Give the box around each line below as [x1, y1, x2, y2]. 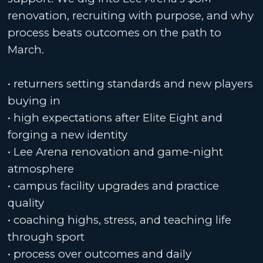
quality [8, 195, 45, 210]
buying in [8, 93, 61, 107]
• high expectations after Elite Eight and [8, 110, 223, 124]
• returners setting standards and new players [8, 76, 254, 90]
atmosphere [8, 161, 75, 176]
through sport [8, 230, 85, 244]
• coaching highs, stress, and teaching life [8, 213, 232, 227]
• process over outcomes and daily [8, 247, 192, 261]
